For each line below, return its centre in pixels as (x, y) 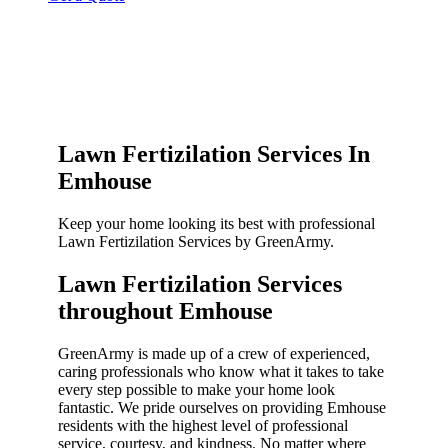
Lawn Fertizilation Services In (214, 154)
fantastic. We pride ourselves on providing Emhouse (222, 407)
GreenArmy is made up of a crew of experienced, (214, 353)
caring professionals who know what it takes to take (221, 371)
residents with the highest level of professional (203, 425)
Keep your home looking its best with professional (216, 224)
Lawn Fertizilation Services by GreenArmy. (196, 242)
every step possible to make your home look (196, 389)
